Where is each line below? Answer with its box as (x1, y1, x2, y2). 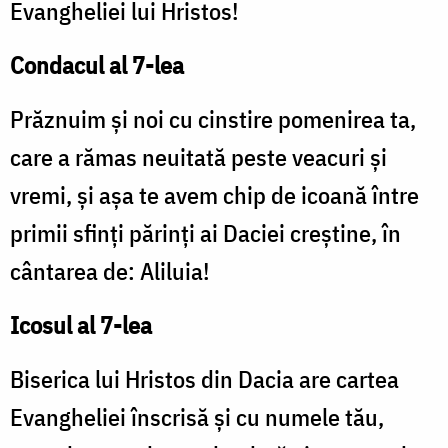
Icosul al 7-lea (10, 309, 152, 342)
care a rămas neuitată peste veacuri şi (10, 141, 387, 174)
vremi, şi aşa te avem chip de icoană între (10, 179, 419, 212)
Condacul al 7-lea (10, 49, 184, 82)
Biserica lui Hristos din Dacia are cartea (10, 363, 399, 396)
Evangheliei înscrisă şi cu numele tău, (10, 401, 384, 434)
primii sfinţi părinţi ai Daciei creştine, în (10, 217, 401, 250)
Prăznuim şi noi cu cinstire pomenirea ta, (10, 103, 416, 136)
